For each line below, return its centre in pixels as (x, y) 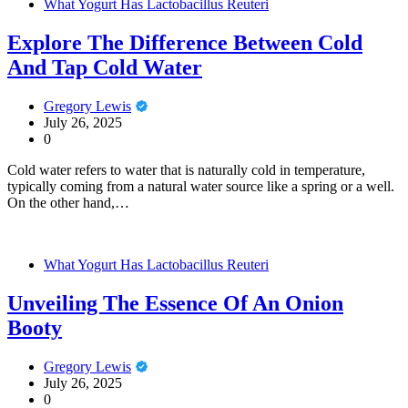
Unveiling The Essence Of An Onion (175, 303)
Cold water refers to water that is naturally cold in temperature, (186, 169)
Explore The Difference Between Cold (185, 42)
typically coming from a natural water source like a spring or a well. (201, 186)
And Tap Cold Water (105, 67)
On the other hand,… (68, 202)
